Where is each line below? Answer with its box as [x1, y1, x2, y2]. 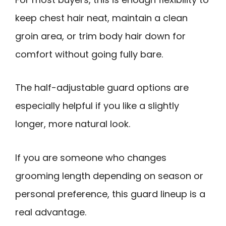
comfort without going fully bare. [15, 47, 163, 61]
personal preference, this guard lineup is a [15, 187, 205, 200]
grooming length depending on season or [15, 169, 203, 182]
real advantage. [15, 205, 86, 218]
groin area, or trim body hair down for [15, 29, 186, 42]
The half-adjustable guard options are [15, 81, 189, 94]
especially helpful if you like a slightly [15, 99, 179, 112]
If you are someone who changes [15, 151, 166, 164]
